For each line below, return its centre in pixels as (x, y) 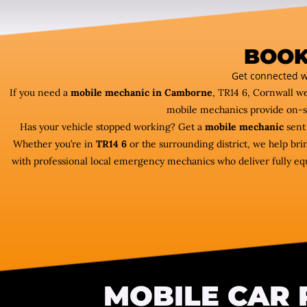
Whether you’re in (54, 144)
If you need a (40, 93)
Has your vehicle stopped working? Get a (112, 127)
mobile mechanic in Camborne (142, 93)
